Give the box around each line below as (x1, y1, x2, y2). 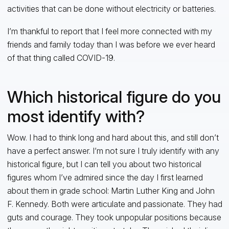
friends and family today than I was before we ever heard (7, 39, 215, 50)
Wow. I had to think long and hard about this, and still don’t (7, 132, 219, 143)
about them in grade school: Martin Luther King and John (7, 185, 215, 196)
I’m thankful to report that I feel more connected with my (7, 26, 212, 36)
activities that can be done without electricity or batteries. (7, 3, 216, 14)
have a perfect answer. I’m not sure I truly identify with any (7, 145, 219, 156)
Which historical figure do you (7, 86, 221, 107)
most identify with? (7, 106, 145, 126)
